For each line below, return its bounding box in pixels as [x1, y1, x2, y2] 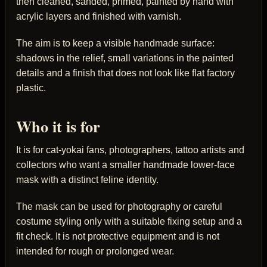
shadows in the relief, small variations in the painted [16, 52, 234, 63]
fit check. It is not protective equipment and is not [16, 231, 219, 241]
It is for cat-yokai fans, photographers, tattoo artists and [16, 145, 244, 155]
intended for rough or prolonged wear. [16, 246, 174, 256]
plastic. [16, 82, 46, 93]
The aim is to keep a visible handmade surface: [16, 38, 215, 48]
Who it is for [16, 114, 100, 138]
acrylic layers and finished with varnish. [16, 11, 181, 21]
